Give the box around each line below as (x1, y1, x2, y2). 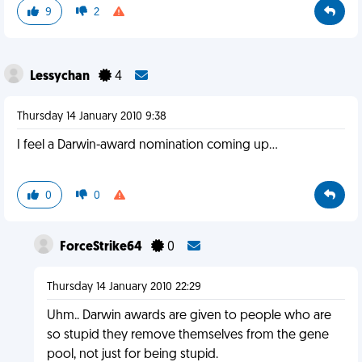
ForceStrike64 (59, 241, 145, 254)
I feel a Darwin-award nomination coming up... (17, 139, 278, 152)
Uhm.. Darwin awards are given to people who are (46, 309, 331, 322)
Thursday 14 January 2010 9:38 (17, 111, 166, 123)
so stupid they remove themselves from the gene (46, 329, 329, 342)
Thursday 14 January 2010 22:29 (46, 281, 201, 293)
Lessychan (30, 70, 92, 83)
